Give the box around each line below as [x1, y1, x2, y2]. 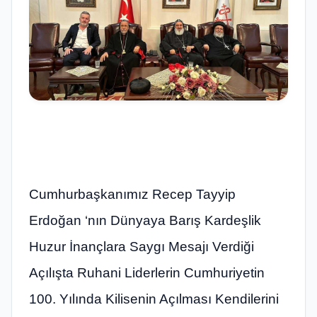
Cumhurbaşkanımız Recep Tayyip [29, 186, 236, 202]
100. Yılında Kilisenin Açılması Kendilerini [29, 291, 279, 306]
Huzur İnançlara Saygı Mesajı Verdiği [29, 238, 254, 254]
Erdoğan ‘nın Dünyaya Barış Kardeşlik [29, 212, 261, 228]
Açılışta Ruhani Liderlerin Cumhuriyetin [29, 265, 265, 280]
